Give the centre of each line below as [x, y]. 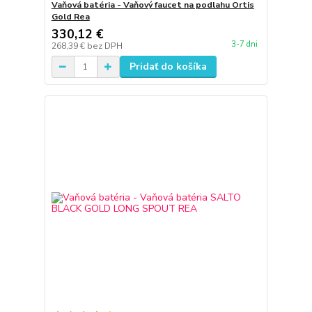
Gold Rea [70, 17]
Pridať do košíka [168, 67]
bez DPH [104, 46]
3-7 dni [244, 45]
